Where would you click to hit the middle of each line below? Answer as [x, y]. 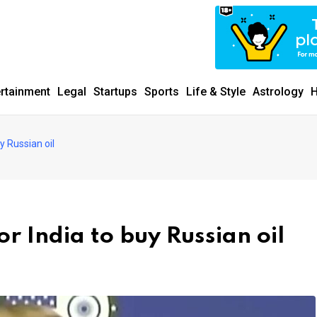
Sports [162, 92]
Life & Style [216, 92]
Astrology [278, 92]
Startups [115, 92]
